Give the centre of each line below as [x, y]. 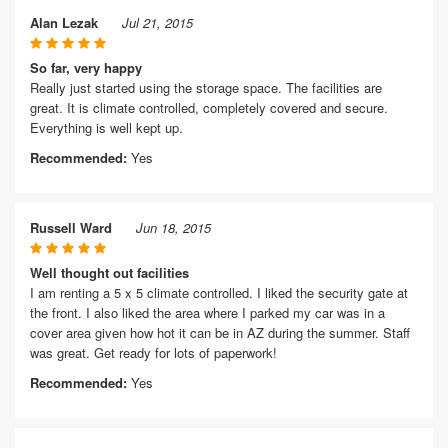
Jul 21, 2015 [157, 22]
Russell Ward [71, 227]
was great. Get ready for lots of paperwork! [153, 352]
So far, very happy [86, 67]
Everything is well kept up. [106, 127]
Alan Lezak [64, 22]
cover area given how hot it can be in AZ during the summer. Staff [220, 332]
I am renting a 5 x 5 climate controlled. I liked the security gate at [219, 292]
